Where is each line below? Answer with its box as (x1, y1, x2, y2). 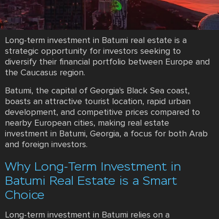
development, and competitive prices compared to (5, 107, 200, 118)
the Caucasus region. (5, 67, 85, 78)
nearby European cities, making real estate (5, 117, 169, 129)
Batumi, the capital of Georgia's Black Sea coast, (5, 85, 190, 96)
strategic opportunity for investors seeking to (5, 45, 181, 57)
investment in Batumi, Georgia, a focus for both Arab (5, 128, 208, 139)
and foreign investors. (5, 139, 88, 150)
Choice (5, 188, 44, 202)
